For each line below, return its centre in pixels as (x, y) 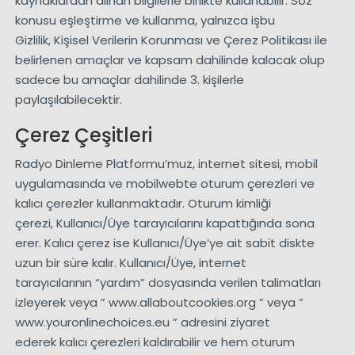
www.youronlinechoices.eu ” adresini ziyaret (142, 323)
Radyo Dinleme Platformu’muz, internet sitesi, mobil (166, 164)
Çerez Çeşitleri (83, 136)
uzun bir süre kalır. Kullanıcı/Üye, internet (130, 263)
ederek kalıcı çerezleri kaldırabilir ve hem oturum (155, 342)
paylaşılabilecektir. (68, 100)
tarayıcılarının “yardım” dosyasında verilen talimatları (168, 283)
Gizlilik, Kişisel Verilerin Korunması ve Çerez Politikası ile (171, 40)
